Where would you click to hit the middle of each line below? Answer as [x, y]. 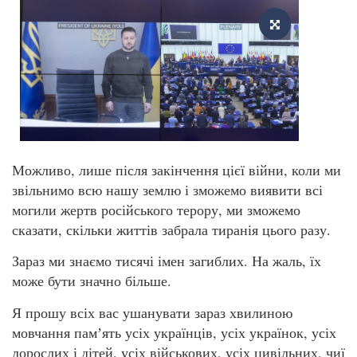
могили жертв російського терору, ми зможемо [156, 209]
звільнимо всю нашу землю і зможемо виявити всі [167, 189]
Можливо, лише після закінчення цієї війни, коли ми [177, 169]
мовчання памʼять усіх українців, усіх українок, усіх [174, 332]
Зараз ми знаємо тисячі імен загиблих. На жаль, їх [167, 261]
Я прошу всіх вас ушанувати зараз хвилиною [152, 312]
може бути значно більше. [92, 281]
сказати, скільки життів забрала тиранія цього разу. [171, 229]
